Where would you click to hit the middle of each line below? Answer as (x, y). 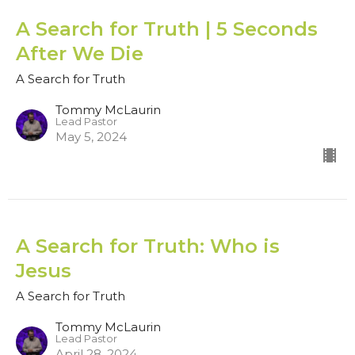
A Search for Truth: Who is (148, 246)
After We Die (80, 54)
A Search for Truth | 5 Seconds (167, 29)
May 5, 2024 (91, 137)
